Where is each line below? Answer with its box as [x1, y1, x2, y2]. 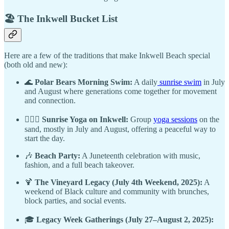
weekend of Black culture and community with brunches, [25, 187, 209, 196]
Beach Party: [35, 151, 80, 161]
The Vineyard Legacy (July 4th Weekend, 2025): [35, 178, 202, 187]
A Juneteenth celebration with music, [80, 151, 200, 161]
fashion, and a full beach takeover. [25, 161, 134, 170]
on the [197, 115, 219, 124]
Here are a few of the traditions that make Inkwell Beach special [4, 51, 210, 60]
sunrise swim [157, 78, 201, 87]
